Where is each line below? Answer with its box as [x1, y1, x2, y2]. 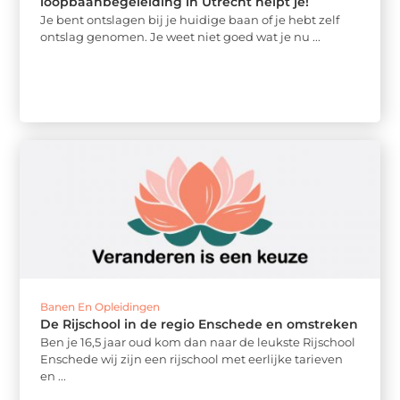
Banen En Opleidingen [40, 300, 161, 314]
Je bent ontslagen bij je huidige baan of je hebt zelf [40, 12, 340, 27]
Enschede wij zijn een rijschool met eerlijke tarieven [40, 352, 344, 367]
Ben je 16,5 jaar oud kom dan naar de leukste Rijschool [40, 335, 356, 350]
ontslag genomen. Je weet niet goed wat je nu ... [40, 29, 321, 44]
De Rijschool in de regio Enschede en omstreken [40, 316, 359, 333]
